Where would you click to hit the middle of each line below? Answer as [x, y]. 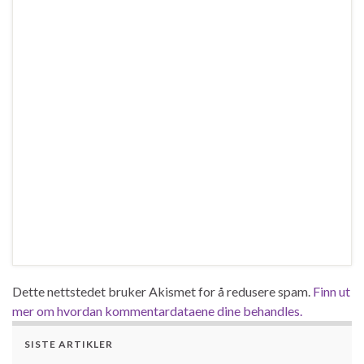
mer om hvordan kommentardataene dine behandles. [157, 310]
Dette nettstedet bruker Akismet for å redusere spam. [162, 291]
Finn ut [331, 291]
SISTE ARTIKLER [69, 344]
